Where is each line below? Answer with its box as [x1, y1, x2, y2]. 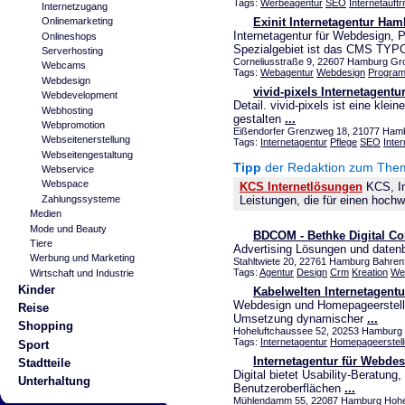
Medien [29, 208, 61, 220]
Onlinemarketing [41, 15, 113, 27]
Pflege [330, 137, 357, 147]
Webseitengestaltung [41, 148, 133, 160]
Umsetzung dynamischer [233, 312, 367, 326]
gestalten [233, 112, 285, 126]
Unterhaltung [17, 373, 90, 388]
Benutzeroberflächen [233, 381, 344, 396]
